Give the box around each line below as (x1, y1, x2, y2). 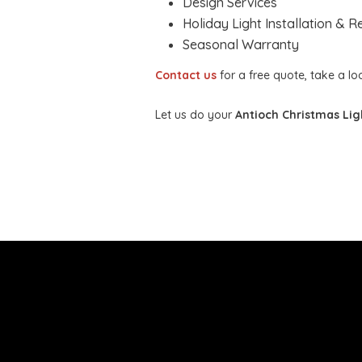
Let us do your (155, 107, 235, 123)
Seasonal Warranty (183, 36, 299, 53)
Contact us (155, 68, 217, 82)
